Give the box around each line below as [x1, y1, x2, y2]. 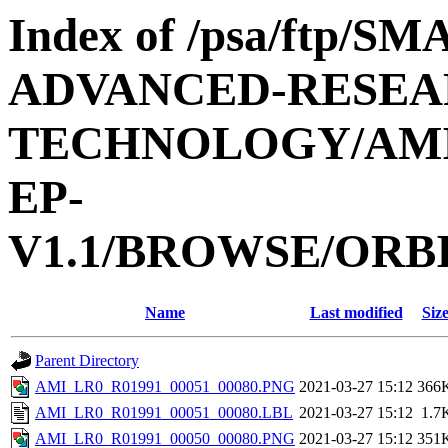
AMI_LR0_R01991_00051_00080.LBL [35, 404, 293, 422]
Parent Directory [35, 352, 139, 370]
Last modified [309, 304, 403, 322]
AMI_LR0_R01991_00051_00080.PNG [35, 378, 295, 396]
